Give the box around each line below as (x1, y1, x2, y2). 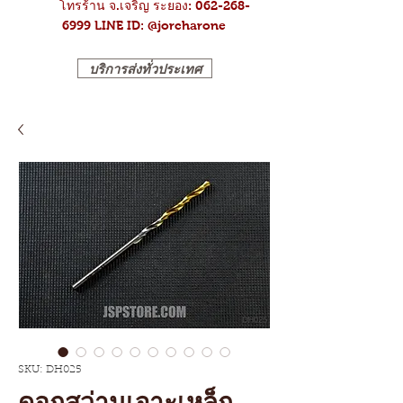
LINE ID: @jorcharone (94, 18, 226, 32)
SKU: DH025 (18, 364, 82, 375)
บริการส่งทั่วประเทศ (88, 58, 201, 78)
